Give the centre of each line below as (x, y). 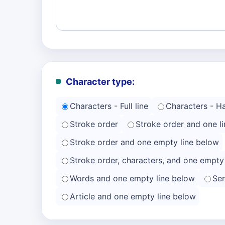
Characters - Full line (109, 106)
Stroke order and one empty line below (144, 142)
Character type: (100, 82)
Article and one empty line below (133, 196)
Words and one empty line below (132, 178)
